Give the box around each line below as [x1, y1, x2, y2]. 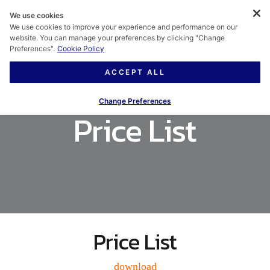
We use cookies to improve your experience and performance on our [10, 22, 237, 31]
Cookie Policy [57, 44, 104, 53]
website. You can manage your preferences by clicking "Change [10, 33, 225, 42]
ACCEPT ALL [105, 67, 165, 77]
